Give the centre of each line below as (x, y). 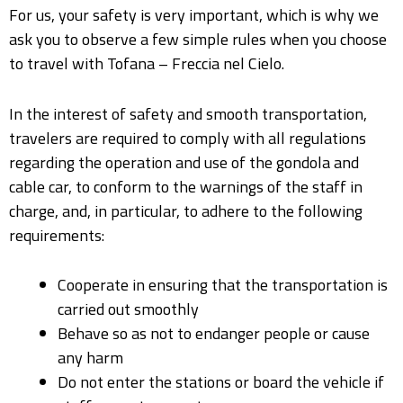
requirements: (57, 235)
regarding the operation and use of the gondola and (184, 162)
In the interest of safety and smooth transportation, (188, 113)
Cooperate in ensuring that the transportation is (223, 285)
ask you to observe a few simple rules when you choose (198, 39)
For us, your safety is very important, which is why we (194, 14)
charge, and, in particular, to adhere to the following (186, 210)
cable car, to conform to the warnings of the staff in (186, 186)
